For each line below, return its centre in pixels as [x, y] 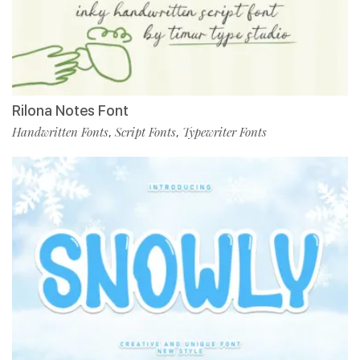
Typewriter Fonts [225, 131]
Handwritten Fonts [60, 131]
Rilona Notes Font [70, 110]
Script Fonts [145, 131]
